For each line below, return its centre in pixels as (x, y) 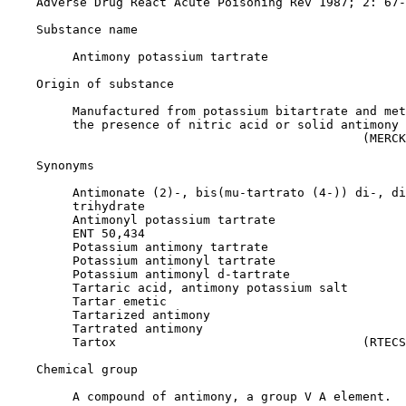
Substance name (87, 29)
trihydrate (76, 206)
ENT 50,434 (76, 233)
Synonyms (65, 165)
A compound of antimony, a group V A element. (199, 396)
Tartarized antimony (109, 315)
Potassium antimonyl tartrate (141, 261)
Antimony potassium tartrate (138, 57)
